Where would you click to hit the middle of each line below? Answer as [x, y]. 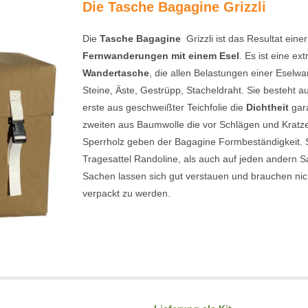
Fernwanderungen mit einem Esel [161, 56]
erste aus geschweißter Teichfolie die [165, 107]
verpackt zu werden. [127, 193]
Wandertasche [116, 73]
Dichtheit [268, 107]
